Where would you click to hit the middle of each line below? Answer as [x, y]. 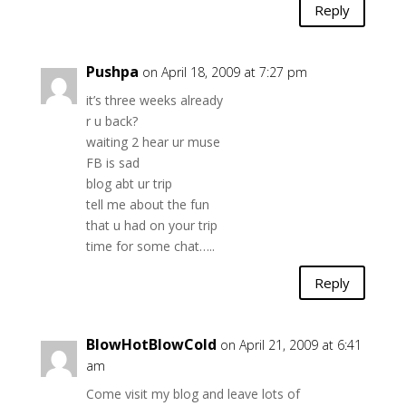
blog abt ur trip [129, 184]
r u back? [111, 121]
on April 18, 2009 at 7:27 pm [224, 72]
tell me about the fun [147, 204]
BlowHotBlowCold [151, 344]
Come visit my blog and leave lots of [193, 394]
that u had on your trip [151, 225]
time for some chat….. [150, 246]
